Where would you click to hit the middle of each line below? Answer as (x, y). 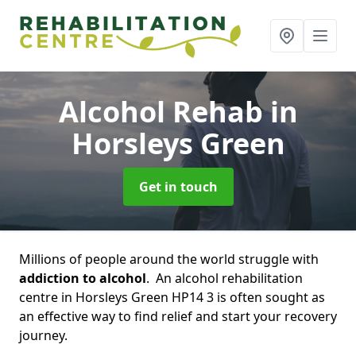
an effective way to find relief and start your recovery (178, 316)
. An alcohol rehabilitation (224, 278)
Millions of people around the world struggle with (169, 259)
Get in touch (178, 187)
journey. (43, 335)
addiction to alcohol (83, 278)
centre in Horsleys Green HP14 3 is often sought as (172, 297)
